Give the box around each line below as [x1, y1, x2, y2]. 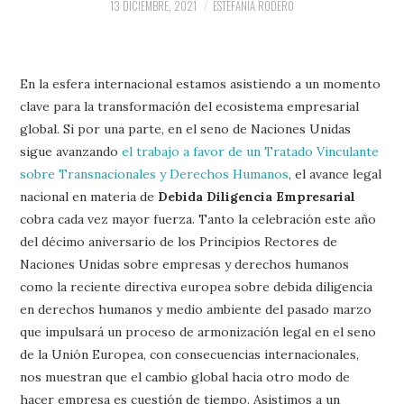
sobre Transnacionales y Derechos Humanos [20, 165, 289, 182]
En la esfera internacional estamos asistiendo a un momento [20, 75, 381, 92]
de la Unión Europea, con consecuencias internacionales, [20, 345, 360, 363]
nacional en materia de [20, 188, 159, 205]
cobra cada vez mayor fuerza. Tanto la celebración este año [20, 210, 377, 227]
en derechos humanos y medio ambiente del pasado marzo [20, 300, 372, 317]
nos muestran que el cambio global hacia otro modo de [20, 368, 351, 385]
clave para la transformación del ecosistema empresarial [20, 97, 360, 115]
